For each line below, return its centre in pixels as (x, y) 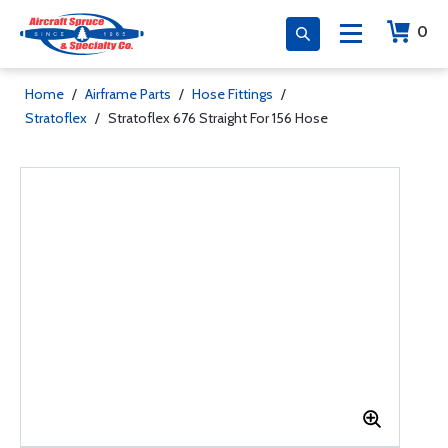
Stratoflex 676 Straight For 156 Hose (218, 118)
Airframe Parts (128, 94)
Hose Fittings (232, 94)
